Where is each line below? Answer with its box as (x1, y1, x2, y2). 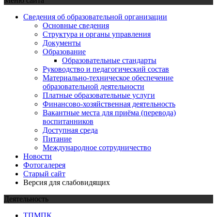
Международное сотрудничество (43, 143, 151, 152)
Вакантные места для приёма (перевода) (43, 108, 176, 117)
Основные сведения (43, 21, 109, 30)
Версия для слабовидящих (23, 178, 110, 186)
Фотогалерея (23, 160, 65, 169)
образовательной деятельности (43, 82, 144, 91)
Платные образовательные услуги (43, 91, 155, 99)
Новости (23, 152, 52, 160)
